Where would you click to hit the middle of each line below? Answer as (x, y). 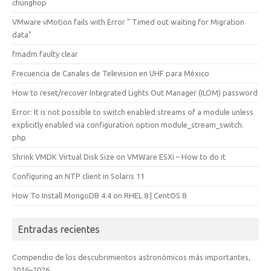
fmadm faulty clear (45, 54)
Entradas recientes (59, 229)
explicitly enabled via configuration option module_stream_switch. (128, 125)
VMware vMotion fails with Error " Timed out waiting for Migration (128, 22)
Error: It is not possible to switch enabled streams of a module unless (133, 112)
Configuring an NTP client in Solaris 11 (78, 176)
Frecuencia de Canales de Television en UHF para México (111, 73)
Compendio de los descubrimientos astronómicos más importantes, (131, 257)
